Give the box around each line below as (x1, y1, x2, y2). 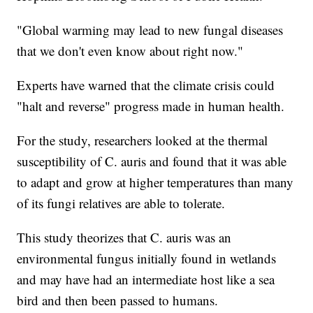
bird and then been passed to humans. (17, 291, 219, 310)
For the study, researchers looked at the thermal (17, 131, 268, 150)
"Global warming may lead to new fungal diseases (17, 21, 284, 39)
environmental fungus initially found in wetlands (17, 249, 277, 268)
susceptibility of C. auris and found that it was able (17, 152, 287, 170)
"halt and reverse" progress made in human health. (17, 97, 285, 115)
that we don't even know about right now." (17, 42, 244, 60)
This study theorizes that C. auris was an (17, 228, 232, 247)
